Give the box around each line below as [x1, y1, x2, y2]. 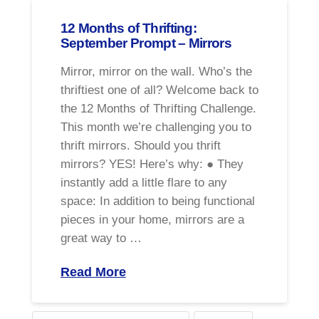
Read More [60, 265, 126, 280]
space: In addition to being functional [60, 194, 255, 208]
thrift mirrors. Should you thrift [60, 139, 221, 152]
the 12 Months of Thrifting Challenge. [60, 102, 256, 115]
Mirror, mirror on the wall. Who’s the [60, 65, 252, 78]
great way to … [60, 231, 142, 245]
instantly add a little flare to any [60, 176, 227, 189]
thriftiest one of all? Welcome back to [60, 83, 258, 97]
